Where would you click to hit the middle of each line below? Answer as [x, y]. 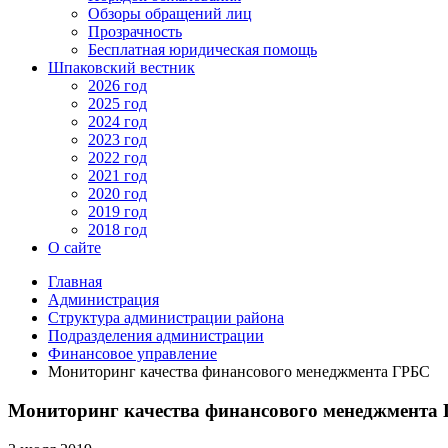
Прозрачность [135, 32]
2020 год [117, 194]
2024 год [117, 122]
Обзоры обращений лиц [170, 14]
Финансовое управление [132, 354]
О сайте [74, 248]
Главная [75, 282]
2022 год [117, 158]
